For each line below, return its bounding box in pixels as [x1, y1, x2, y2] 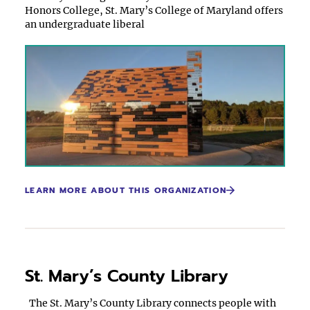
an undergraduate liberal [25, 18, 145, 30]
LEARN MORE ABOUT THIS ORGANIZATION [25, 184, 227, 197]
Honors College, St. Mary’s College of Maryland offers [25, 4, 283, 17]
